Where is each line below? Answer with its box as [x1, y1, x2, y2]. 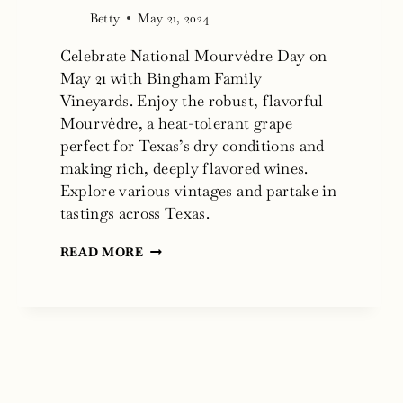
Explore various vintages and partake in [59, 180, 336, 201]
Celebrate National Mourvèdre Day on [59, 45, 327, 66]
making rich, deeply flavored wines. [59, 157, 309, 178]
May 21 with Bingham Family [59, 67, 263, 88]
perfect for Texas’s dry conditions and [59, 135, 325, 156]
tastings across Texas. [59, 202, 210, 223]
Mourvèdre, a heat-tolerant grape [59, 112, 293, 133]
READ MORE [59, 243, 144, 260]
